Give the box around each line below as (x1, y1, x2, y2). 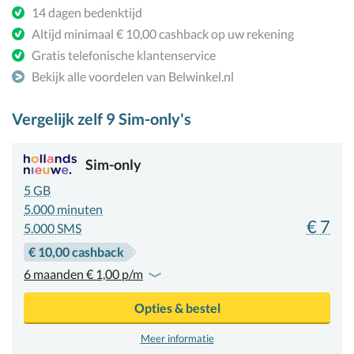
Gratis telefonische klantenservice (32, 47, 216, 62)
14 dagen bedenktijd (32, 5, 142, 20)
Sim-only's (115, 109, 191, 128)
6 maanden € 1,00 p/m (24, 266, 143, 281)
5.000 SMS (24, 220, 81, 235)
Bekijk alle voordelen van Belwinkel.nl (32, 69, 234, 84)
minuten (57, 201, 103, 217)
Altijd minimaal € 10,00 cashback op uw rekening (32, 26, 294, 41)
